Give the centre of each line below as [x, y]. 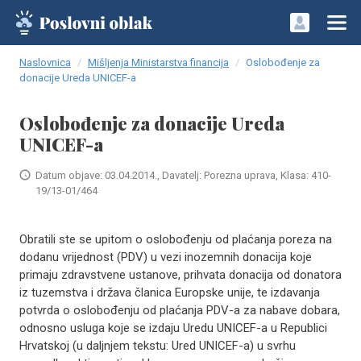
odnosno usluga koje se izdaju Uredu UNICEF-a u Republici [173, 328]
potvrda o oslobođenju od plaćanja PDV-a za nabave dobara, [180, 310]
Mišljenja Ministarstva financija [158, 62]
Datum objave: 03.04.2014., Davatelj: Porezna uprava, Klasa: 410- [183, 175]
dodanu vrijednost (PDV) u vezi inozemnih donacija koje [166, 257]
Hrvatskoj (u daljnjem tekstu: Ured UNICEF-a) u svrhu [158, 346]
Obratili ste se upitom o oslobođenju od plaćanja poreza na [176, 239]
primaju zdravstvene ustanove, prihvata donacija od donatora [180, 275]
